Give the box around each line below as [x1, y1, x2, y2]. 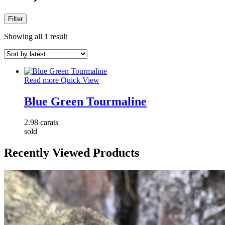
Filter [8, 15, 23, 23]
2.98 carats [24, 118, 58, 127]
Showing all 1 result [4, 32, 67, 41]
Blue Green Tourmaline [24, 94, 147, 108]
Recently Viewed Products [4, 146, 139, 160]
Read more [24, 75, 59, 84]
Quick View [61, 75, 99, 84]
